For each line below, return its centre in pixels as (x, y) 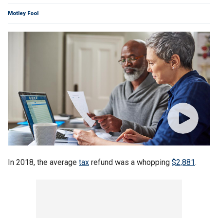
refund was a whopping (130, 162)
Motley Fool (23, 13)
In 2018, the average (43, 162)
